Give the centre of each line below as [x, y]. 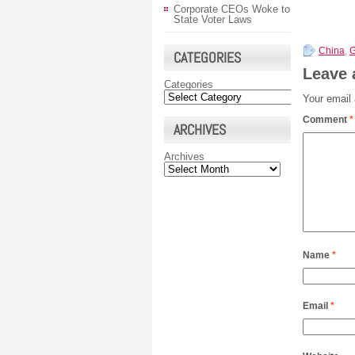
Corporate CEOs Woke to [232, 9]
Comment [326, 119]
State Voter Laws [213, 19]
